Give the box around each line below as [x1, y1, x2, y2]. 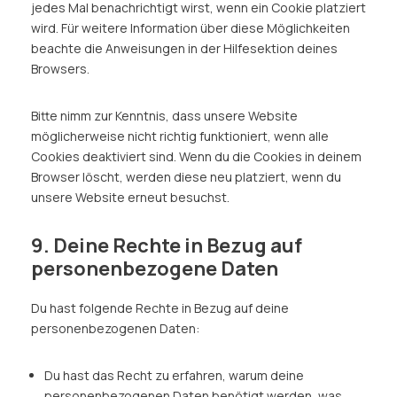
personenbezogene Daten [31, 255, 278, 282]
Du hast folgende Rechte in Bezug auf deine [31, 300, 289, 316]
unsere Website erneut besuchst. [31, 189, 230, 206]
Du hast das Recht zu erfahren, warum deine [44, 367, 304, 384]
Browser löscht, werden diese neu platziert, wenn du [31, 168, 341, 185]
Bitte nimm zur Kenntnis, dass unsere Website [31, 107, 298, 124]
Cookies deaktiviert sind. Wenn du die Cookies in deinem [31, 148, 362, 165]
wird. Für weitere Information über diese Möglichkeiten [31, 19, 350, 36]
